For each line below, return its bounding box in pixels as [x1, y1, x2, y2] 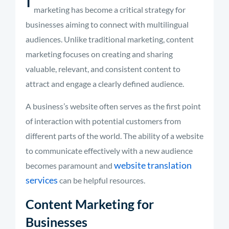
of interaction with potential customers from [26, 116, 181, 126]
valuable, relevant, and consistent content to [26, 64, 180, 74]
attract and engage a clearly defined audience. [26, 79, 186, 88]
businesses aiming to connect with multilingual [26, 19, 189, 29]
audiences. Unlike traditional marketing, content [26, 34, 194, 44]
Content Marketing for [26, 196, 154, 212]
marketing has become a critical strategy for [34, 5, 186, 14]
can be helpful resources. [58, 175, 145, 185]
